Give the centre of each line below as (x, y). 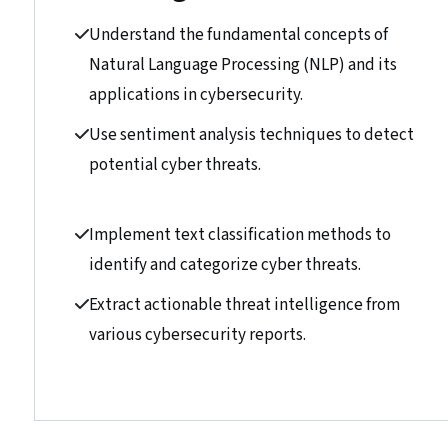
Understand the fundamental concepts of (238, 35)
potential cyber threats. (175, 165)
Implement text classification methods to (240, 235)
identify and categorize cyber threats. (225, 265)
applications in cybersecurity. (196, 95)
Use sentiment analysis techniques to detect (251, 135)
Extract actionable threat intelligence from (244, 305)
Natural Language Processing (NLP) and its (243, 65)
